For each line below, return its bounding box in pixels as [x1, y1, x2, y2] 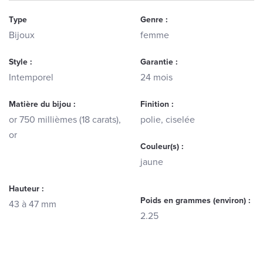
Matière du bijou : [9, 99, 76, 109]
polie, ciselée [140, 114, 195, 126]
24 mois [140, 72, 173, 83]
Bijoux [9, 29, 35, 41]
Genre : [140, 15, 168, 25]
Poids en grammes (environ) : [140, 195, 251, 205]
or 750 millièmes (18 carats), [9, 114, 121, 126]
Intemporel [9, 72, 53, 83]
